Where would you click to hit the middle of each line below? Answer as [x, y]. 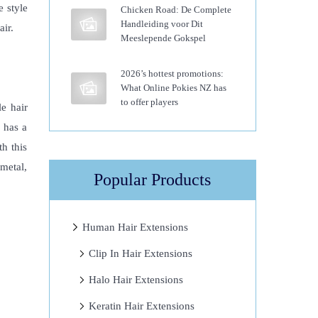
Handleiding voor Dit [161, 24]
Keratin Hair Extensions [141, 306]
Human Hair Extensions [135, 227]
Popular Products [153, 180]
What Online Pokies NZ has [173, 88]
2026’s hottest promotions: [172, 73]
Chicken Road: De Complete [176, 10]
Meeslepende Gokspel [163, 38]
